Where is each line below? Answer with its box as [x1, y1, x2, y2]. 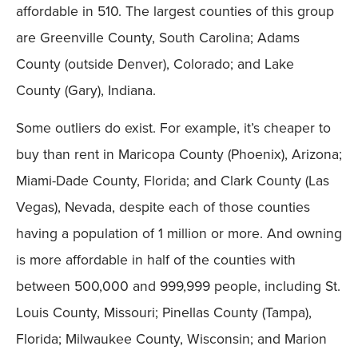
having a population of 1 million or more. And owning [16, 222, 342, 243]
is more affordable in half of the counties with [16, 249, 296, 269]
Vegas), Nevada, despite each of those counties [16, 196, 310, 217]
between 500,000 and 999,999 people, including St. [16, 275, 340, 296]
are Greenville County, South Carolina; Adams [16, 26, 300, 47]
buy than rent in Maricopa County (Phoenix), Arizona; [16, 143, 342, 164]
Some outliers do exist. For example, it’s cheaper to [16, 117, 331, 137]
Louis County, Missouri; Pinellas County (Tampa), [16, 301, 312, 322]
